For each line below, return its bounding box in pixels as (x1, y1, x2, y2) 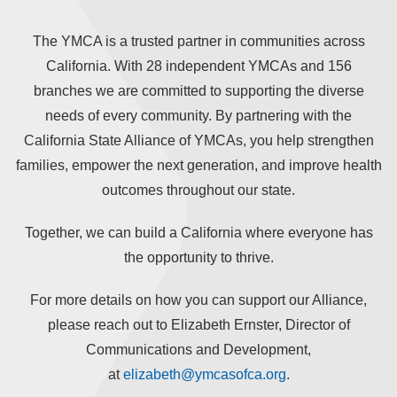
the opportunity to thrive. (123, 249, 274, 265)
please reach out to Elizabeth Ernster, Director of (47, 316, 350, 332)
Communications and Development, (86, 341, 311, 357)
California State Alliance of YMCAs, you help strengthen (23, 132, 374, 148)
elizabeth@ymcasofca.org (122, 366, 286, 382)
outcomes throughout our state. (102, 182, 295, 198)
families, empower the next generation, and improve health (15, 157, 382, 173)
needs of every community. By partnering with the (45, 107, 352, 123)
